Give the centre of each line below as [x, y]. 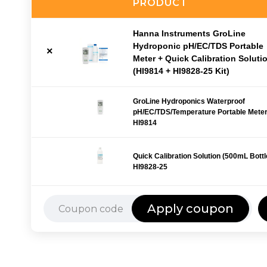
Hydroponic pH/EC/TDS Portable [198, 46]
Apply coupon [190, 209]
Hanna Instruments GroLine [189, 33]
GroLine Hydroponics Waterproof [189, 101]
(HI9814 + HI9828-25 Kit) [181, 71]
